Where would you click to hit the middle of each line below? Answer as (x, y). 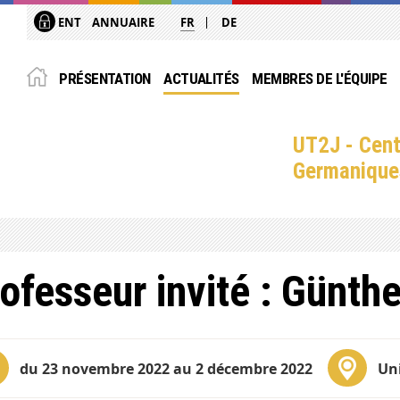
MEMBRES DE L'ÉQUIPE (320, 79)
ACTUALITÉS (201, 79)
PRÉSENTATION (105, 79)
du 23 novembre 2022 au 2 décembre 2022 (166, 369)
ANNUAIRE (124, 22)
